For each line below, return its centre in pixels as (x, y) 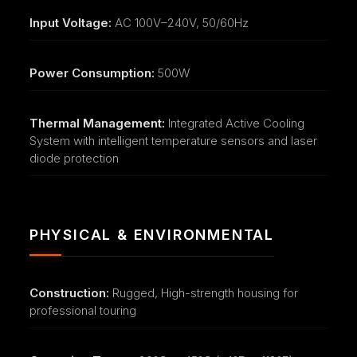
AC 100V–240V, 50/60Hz (180, 22)
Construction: (69, 292)
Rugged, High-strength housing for (203, 292)
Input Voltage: (70, 22)
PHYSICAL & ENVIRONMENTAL (151, 234)
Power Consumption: (92, 73)
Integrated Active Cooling (234, 123)
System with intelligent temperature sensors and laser (173, 140)
